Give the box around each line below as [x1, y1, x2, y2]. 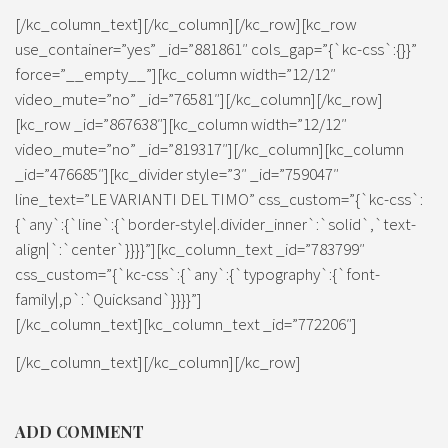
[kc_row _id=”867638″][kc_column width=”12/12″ [15, 112, 347, 135]
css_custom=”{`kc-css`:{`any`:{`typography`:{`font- [15, 262, 380, 285]
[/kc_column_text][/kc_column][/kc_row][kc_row [15, 12, 357, 35]
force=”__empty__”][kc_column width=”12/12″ [15, 62, 336, 85]
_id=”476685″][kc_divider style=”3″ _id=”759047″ [15, 162, 339, 185]
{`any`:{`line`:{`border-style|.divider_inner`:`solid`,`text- [15, 212, 416, 235]
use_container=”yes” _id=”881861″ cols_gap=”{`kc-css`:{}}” [15, 37, 417, 60]
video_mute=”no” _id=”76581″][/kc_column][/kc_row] [15, 87, 383, 110]
